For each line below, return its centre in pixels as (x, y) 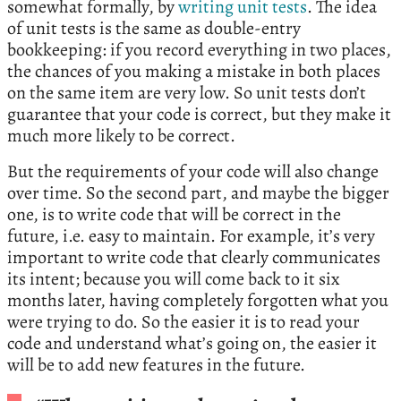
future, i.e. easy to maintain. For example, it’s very (191, 235)
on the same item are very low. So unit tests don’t (187, 92)
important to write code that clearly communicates (194, 257)
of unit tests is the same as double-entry (154, 28)
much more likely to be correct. (121, 135)
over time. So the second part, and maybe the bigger (198, 192)
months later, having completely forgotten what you (198, 300)
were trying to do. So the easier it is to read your (183, 321)
